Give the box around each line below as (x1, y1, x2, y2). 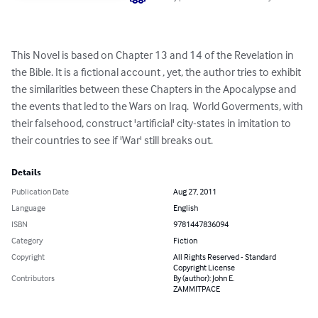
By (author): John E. (173, 273, 234, 284)
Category (11, 235, 43, 246)
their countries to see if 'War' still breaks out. (11, 133, 213, 148)
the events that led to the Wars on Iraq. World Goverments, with (11, 99, 305, 114)
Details (11, 168, 41, 178)
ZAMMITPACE (173, 283, 220, 295)
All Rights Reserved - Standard (173, 251, 276, 263)
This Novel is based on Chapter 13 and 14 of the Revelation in (11, 48, 296, 62)
